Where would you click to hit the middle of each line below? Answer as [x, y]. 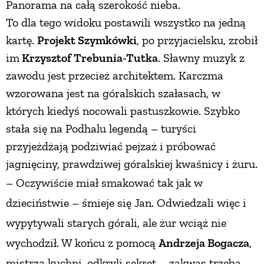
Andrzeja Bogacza [204, 242]
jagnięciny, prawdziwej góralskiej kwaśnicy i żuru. [132, 164]
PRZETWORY [132, 20]
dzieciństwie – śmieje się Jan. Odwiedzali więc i [126, 202]
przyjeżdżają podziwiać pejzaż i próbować [111, 146]
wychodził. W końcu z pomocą [82, 242]
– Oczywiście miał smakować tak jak [100, 182]
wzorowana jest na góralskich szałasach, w [113, 93]
